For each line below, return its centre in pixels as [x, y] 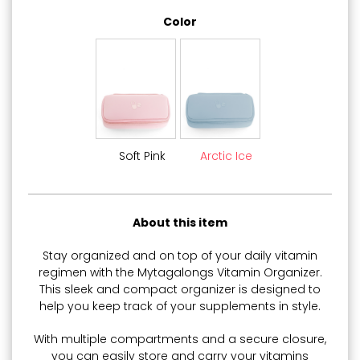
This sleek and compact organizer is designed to [180, 289]
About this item [180, 222]
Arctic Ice [226, 155]
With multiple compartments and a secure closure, [180, 339]
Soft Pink [142, 155]
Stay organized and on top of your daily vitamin [180, 255]
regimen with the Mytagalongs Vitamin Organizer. [180, 272]
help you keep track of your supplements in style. [180, 306]
